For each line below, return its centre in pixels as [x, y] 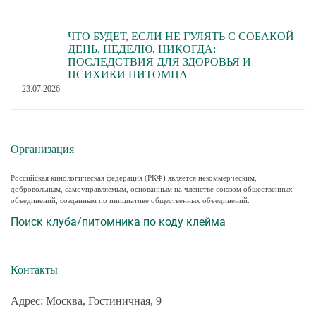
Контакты [34, 270]
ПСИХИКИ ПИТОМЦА [128, 74]
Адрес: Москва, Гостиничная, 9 [86, 301]
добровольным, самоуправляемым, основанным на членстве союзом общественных [152, 189]
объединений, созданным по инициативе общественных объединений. [130, 201]
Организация [42, 149]
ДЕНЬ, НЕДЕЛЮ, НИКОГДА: [142, 49]
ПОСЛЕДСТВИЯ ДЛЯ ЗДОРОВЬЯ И [159, 61]
